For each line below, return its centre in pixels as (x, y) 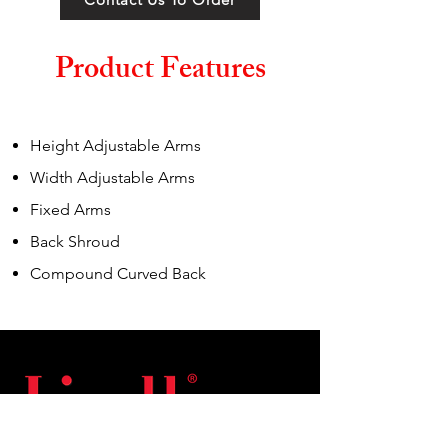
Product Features (160, 72)
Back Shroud (75, 241)
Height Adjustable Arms (115, 145)
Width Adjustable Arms (112, 177)
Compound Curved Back (118, 273)
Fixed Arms (70, 209)
